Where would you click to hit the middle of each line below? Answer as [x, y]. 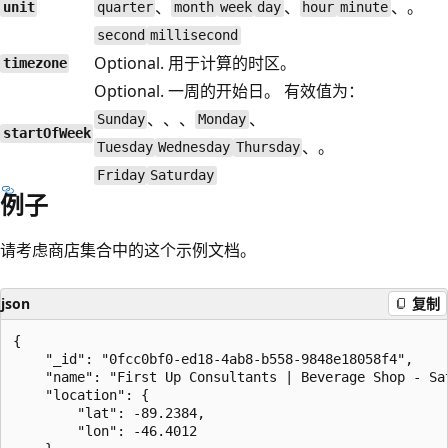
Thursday [267, 147]
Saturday [182, 175]
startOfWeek [46, 133]
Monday [222, 119]
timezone [34, 63]
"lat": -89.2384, [109, 412]
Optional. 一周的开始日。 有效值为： [229, 90]
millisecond [194, 35]
